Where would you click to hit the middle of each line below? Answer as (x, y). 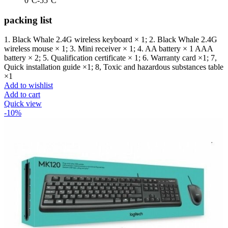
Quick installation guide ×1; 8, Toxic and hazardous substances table (114, 67)
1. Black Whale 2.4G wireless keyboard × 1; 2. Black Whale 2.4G (111, 40)
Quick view (23, 104)
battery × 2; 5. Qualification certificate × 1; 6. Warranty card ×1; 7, (110, 58)
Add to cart (22, 95)
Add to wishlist (28, 85)
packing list (28, 20)
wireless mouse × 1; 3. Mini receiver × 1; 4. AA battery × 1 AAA (108, 49)
